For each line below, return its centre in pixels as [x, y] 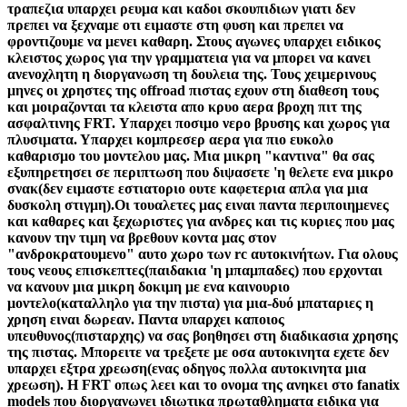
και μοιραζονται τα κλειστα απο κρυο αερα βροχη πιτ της [184, 106]
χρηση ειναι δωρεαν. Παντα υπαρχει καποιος [146, 319]
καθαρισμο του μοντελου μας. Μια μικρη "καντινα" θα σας [191, 155]
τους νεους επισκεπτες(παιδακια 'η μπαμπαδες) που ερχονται [195, 270]
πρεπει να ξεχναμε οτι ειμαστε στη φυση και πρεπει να [175, 25]
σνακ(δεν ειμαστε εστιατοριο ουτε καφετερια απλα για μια [188, 188]
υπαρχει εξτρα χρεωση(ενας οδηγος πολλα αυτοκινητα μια [187, 368]
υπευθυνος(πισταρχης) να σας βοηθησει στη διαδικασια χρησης [203, 335]
